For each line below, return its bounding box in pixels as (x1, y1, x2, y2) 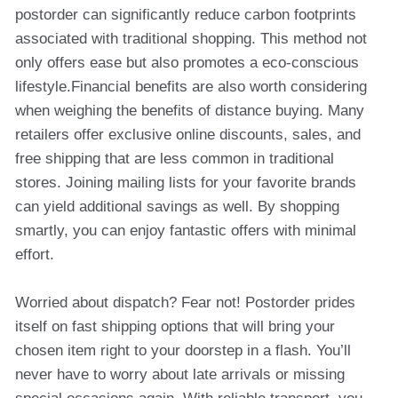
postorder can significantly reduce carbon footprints (15, 6, 356, 23)
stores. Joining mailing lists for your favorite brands (15, 174, 356, 191)
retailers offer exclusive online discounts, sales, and (15, 126, 361, 143)
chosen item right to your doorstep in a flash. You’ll (15, 342, 351, 359)
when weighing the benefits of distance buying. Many (15, 102, 364, 119)
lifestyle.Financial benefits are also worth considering (15, 78, 367, 95)
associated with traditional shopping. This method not (15, 30, 367, 47)
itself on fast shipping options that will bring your (15, 318, 335, 335)
